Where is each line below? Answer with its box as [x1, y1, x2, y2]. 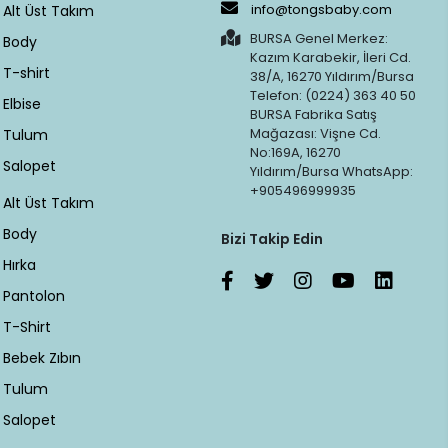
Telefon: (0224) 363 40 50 [249, 86, 416, 106]
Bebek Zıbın [3, 348, 82, 369]
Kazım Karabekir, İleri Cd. [249, 48, 411, 68]
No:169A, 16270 [249, 143, 341, 163]
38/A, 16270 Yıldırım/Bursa [249, 67, 414, 87]
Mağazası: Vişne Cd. [249, 124, 381, 144]
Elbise [3, 94, 42, 115]
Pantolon [3, 286, 66, 307]
